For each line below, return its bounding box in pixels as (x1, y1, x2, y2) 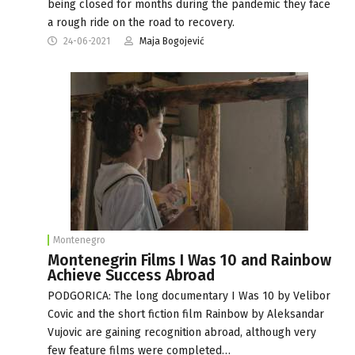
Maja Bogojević (139, 35, 204, 47)
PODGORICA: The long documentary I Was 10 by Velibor (48, 288, 330, 303)
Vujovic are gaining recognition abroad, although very (48, 325, 316, 339)
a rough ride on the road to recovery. (48, 15, 235, 29)
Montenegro (53, 234, 105, 246)
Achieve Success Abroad (48, 265, 215, 284)
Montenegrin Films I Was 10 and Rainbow (48, 250, 331, 269)
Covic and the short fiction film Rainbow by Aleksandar (48, 307, 324, 321)
